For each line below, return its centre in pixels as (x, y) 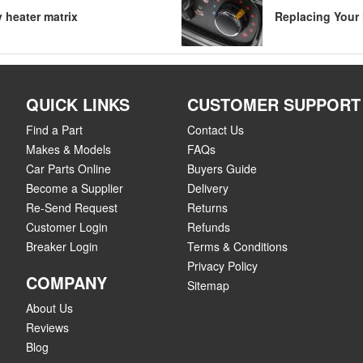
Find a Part (54, 130)
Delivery (207, 188)
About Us (49, 308)
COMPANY (66, 282)
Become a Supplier (75, 188)
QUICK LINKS (78, 104)
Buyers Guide (222, 169)
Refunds (208, 227)
